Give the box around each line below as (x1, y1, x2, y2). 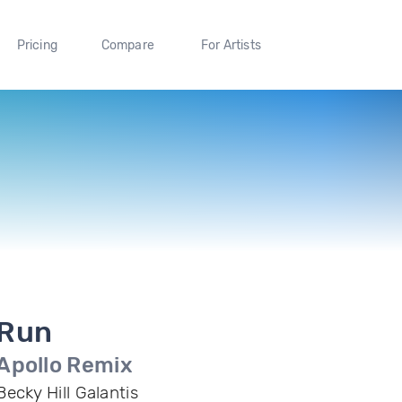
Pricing (16, 37, 57, 53)
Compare (100, 37, 155, 53)
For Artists (200, 37, 261, 53)
